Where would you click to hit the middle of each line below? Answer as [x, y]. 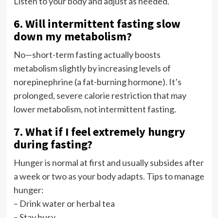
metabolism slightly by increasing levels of [92, 68]
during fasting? [53, 144]
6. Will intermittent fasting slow [97, 23]
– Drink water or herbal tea [64, 203]
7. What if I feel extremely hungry [99, 131]
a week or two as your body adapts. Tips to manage [109, 176]
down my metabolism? [73, 36]
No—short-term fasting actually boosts [87, 54]
